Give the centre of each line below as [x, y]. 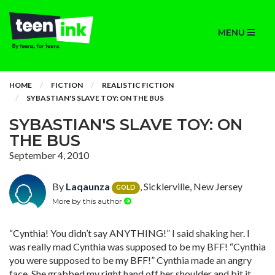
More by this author [88, 201]
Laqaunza [88, 186]
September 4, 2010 [49, 155]
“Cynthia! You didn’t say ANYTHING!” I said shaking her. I [130, 233]
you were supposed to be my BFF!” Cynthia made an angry [130, 260]
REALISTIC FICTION [138, 85]
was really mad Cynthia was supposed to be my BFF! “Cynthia [137, 246]
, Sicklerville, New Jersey [191, 186]
